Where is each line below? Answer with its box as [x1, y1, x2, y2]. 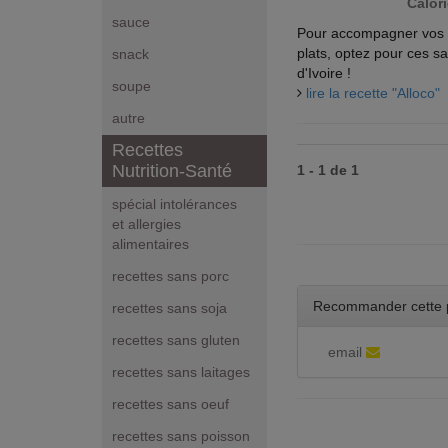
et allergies [112, 216, 181, 233]
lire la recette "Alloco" [306, 85, 440, 101]
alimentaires [112, 236, 189, 253]
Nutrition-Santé [112, 161, 232, 182]
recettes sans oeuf [112, 396, 229, 413]
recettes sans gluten [112, 332, 240, 349]
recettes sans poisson [112, 428, 250, 445]
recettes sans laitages [112, 364, 250, 381]
